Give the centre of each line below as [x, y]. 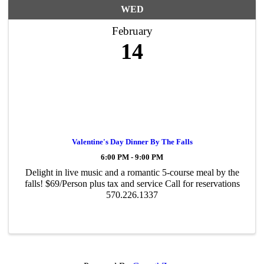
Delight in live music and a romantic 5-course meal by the [132, 172]
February [132, 31]
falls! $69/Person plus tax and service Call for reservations [132, 183]
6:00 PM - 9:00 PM [132, 157]
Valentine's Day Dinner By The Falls [132, 141]
